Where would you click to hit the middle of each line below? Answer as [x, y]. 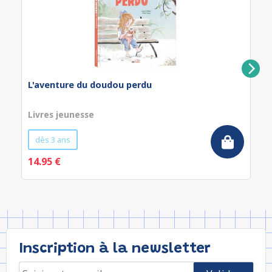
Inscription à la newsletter [115, 249]
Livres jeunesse [61, 114]
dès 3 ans [53, 140]
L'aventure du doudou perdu [90, 85]
